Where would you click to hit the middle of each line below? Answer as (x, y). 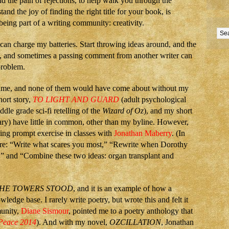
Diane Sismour (45, 211)
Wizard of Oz (123, 111)
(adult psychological (153, 99)
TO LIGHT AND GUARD (76, 99)
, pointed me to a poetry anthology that (131, 211)
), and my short (168, 111)
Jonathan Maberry (143, 133)
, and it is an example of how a (122, 188)
